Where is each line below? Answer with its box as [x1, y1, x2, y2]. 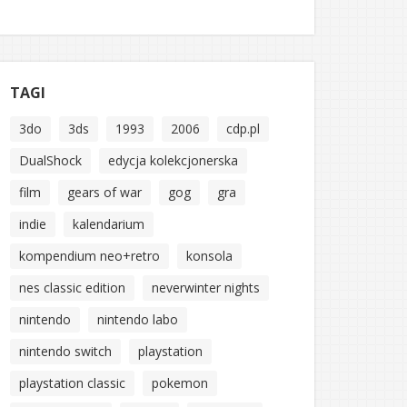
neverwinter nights [152, 279, 260, 296]
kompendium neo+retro [19, 247, 160, 264]
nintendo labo [97, 311, 178, 328]
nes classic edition [19, 279, 125, 296]
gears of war [67, 184, 142, 201]
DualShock [19, 152, 82, 169]
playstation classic [19, 374, 125, 392]
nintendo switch [19, 342, 112, 360]
